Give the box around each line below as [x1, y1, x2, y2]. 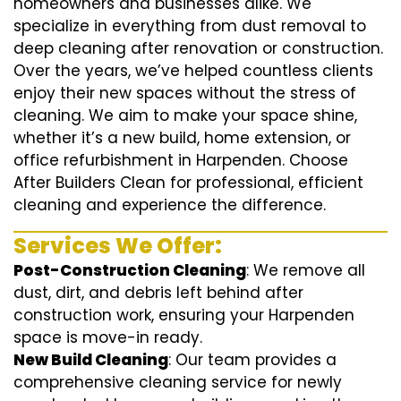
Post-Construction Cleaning [13, 260, 246, 282]
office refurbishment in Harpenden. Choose [13, 149, 348, 172]
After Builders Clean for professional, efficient [13, 172, 363, 194]
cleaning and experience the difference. [13, 194, 326, 217]
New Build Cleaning [13, 349, 168, 371]
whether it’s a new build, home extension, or [13, 127, 351, 149]
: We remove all [246, 260, 365, 282]
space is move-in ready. [13, 327, 202, 349]
